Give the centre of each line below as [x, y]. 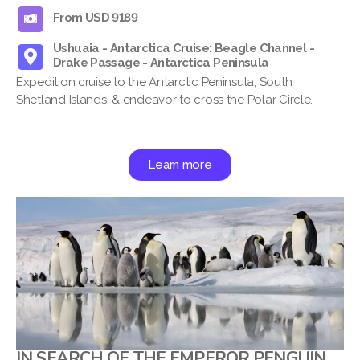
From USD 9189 [95, 17]
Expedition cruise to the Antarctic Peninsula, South [154, 82]
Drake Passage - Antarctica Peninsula [161, 62]
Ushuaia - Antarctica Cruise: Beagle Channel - [184, 48]
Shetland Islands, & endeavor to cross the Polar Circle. [165, 99]
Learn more [180, 164]
